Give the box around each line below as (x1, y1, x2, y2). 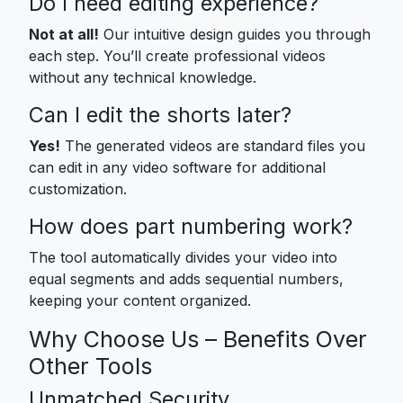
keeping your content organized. (29, 291, 251, 309)
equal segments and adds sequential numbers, (29, 269, 344, 288)
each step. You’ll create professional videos (29, 46, 326, 65)
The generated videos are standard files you (60, 136, 365, 155)
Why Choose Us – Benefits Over (29, 325, 367, 353)
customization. (29, 179, 127, 198)
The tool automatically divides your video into (29, 247, 337, 266)
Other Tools (29, 352, 152, 380)
